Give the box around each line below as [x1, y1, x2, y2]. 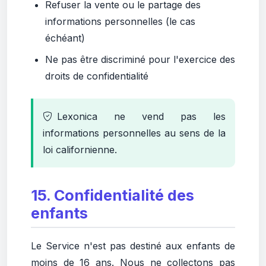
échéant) [45, 32, 85, 44]
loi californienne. [43, 144, 117, 156]
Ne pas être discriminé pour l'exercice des [45, 53, 235, 65]
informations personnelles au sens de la [43, 127, 226, 139]
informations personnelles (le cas [45, 15, 195, 27]
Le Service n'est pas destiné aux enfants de [31, 240, 235, 252]
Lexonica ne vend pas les [57, 110, 226, 122]
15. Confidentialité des [31, 186, 194, 204]
